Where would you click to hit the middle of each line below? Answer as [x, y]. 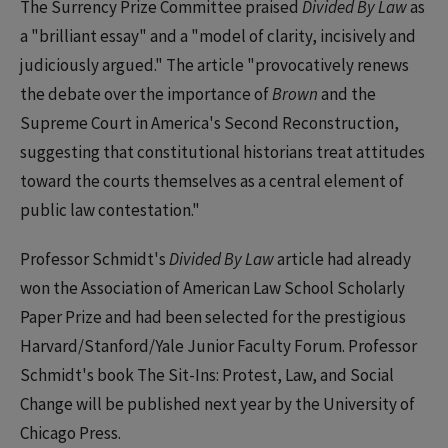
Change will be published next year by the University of [217, 404]
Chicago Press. [70, 433]
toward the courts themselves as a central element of [212, 181]
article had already [342, 259]
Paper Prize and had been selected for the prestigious [213, 317]
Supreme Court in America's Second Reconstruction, [209, 123]
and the [347, 94]
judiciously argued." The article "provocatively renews [214, 65]
